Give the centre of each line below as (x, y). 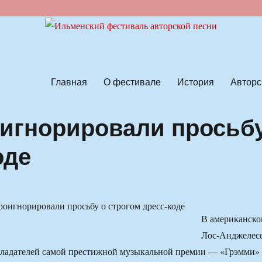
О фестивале (132, 81)
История (195, 81)
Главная (69, 81)
